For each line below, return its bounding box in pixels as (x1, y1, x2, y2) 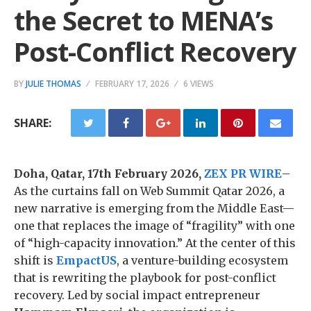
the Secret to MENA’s (14, 2, 273, 38)
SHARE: (14, 115, 51, 131)
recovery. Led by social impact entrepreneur (14, 288, 260, 302)
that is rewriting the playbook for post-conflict (14, 271, 276, 285)
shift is (14, 253, 56, 267)
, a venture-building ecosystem (117, 253, 288, 267)
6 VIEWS (183, 78, 214, 90)
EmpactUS (56, 253, 117, 267)
